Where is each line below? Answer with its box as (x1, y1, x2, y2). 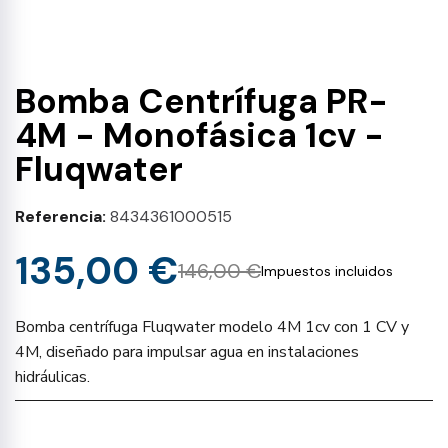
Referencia (15, 206, 102, 227)
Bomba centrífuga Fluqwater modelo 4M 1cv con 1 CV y (15, 316, 409, 338)
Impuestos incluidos (261, 262, 393, 280)
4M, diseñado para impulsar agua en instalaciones (15, 341, 359, 363)
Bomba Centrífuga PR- (15, 79, 388, 124)
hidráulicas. (15, 366, 90, 388)
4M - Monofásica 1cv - (15, 113, 384, 158)
